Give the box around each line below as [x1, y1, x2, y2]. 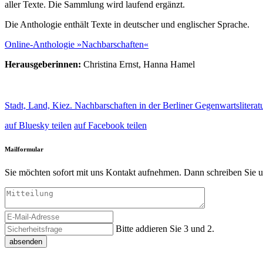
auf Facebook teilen [74, 120, 147, 130]
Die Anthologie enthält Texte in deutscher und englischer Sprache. [5, 19, 249, 29]
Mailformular [5, 145, 43, 153]
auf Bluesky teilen [5, 120, 72, 130]
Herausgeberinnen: [5, 59, 81, 69]
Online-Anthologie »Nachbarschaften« [5, 39, 149, 49]
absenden [9, 237, 42, 246]
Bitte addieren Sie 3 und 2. [116, 223, 214, 234]
